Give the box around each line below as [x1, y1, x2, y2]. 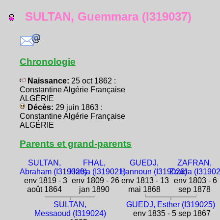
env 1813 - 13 [119, 176, 169, 185]
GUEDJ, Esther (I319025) [126, 200, 216, 209]
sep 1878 [178, 185, 211, 194]
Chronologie [20, 56, 76, 67]
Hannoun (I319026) [119, 167, 188, 176]
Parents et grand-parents [20, 138, 132, 149]
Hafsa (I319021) [69, 167, 126, 176]
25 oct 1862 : [71, 77, 116, 85]
